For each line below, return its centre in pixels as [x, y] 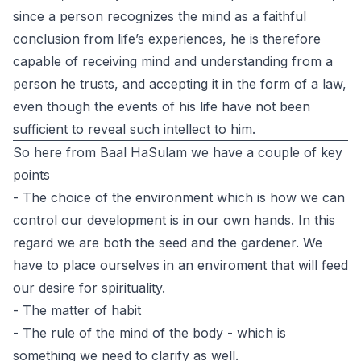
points [31, 175]
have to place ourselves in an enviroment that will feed [180, 265]
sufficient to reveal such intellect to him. [134, 129]
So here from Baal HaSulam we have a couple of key [178, 152]
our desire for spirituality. [89, 288]
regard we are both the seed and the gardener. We [168, 243]
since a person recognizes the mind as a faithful [160, 16]
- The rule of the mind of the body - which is [149, 333]
